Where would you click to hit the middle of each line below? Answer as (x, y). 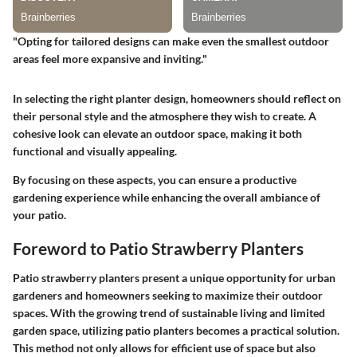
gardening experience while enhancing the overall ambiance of (167, 197)
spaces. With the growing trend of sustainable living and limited (169, 313)
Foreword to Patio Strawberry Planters (158, 248)
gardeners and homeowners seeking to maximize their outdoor (168, 296)
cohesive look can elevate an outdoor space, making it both (157, 133)
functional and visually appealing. (95, 151)
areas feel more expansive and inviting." (110, 58)
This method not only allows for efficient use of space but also (164, 348)
